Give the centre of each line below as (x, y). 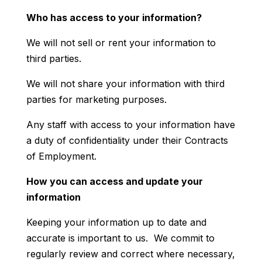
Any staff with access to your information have (130, 124)
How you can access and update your (114, 181)
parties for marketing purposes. (96, 99)
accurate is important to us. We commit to (120, 238)
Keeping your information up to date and (116, 222)
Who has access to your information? (114, 17)
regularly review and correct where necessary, (130, 254)
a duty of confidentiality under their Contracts (127, 140)
